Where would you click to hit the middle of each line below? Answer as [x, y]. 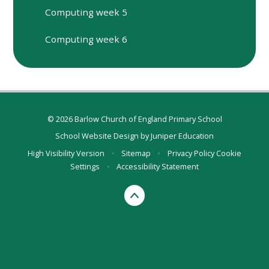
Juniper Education [182, 136]
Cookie [228, 153]
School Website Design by [103, 136]
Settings [85, 166]
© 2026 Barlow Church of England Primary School [134, 119]
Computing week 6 [86, 39]
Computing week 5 [86, 12]
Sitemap [136, 153]
